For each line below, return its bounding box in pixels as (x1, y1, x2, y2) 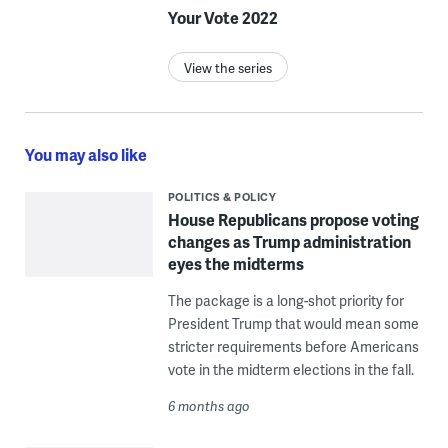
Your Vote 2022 (167, 6, 278, 30)
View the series (183, 59, 272, 78)
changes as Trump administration (167, 230, 411, 254)
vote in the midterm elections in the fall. (167, 360, 414, 380)
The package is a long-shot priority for (167, 291, 404, 311)
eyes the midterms (167, 252, 304, 276)
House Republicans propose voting (167, 208, 419, 232)
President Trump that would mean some (167, 314, 419, 334)
